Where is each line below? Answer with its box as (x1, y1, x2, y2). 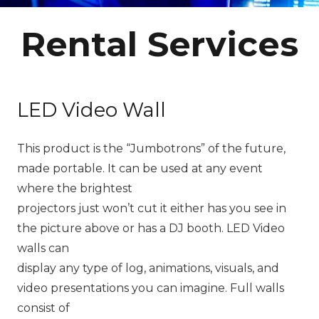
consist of (17, 301, 70, 315)
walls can (17, 241, 69, 255)
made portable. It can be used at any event (17, 162, 263, 175)
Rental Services (21, 23, 298, 65)
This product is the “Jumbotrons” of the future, (17, 142, 286, 155)
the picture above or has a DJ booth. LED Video (17, 221, 285, 235)
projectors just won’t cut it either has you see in (17, 202, 286, 215)
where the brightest (17, 182, 132, 195)
